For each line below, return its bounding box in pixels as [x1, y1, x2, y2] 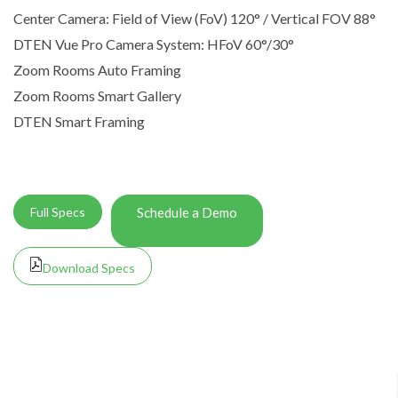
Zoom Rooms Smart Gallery [13, 87, 181, 105]
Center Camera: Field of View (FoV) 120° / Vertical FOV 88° [13, 10, 376, 28]
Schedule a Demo [137, 203, 237, 220]
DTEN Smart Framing [13, 113, 145, 131]
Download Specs [43, 259, 135, 275]
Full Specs [30, 203, 85, 219]
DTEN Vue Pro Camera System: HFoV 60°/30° [13, 36, 294, 53]
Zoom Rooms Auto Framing [13, 61, 181, 79]
